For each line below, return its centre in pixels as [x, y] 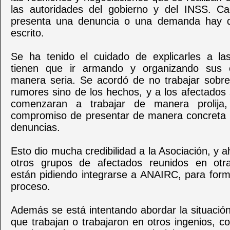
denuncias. [35, 127]
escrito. [27, 33]
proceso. [31, 186]
